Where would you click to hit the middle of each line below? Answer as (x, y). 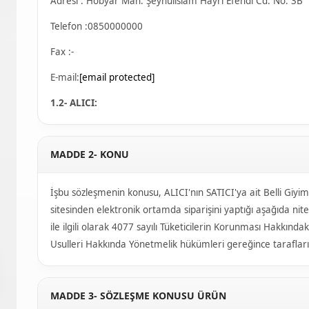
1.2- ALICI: (74, 103)
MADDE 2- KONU (90, 154)
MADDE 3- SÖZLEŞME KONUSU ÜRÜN (138, 296)
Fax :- (62, 52)
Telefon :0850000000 (97, 26)
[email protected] (117, 77)
